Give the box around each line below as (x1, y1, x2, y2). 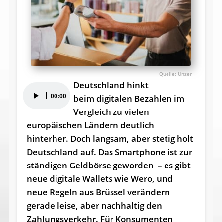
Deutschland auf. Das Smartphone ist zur (26, 146, 192, 158)
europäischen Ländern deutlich (26, 119, 154, 131)
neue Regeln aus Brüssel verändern (26, 186, 170, 198)
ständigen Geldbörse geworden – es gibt (26, 159, 191, 171)
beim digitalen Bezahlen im (73, 92, 184, 104)
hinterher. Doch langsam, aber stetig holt (26, 132, 193, 144)
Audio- (22, 82, 49, 94)
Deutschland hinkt (73, 79, 149, 91)
